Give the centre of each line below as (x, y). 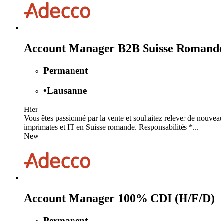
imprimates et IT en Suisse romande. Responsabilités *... (111, 127)
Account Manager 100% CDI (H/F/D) (119, 199)
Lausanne (67, 90)
